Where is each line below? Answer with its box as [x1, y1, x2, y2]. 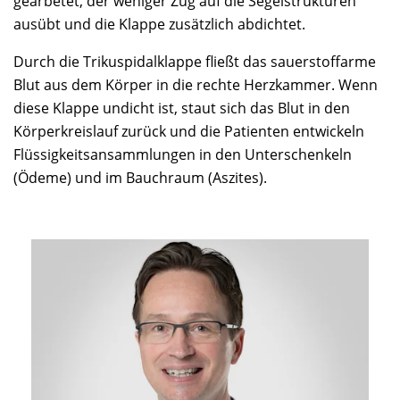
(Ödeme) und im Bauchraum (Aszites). [13, 168, 267, 187]
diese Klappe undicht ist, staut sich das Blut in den [13, 98, 350, 118]
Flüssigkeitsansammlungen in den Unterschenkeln [13, 145, 352, 164]
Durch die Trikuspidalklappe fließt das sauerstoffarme [13, 52, 376, 71]
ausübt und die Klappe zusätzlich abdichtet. [13, 14, 305, 34]
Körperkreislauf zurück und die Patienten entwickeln [13, 121, 364, 141]
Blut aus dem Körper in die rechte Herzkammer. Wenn [13, 75, 378, 95]
